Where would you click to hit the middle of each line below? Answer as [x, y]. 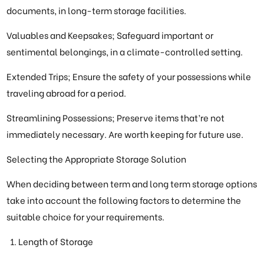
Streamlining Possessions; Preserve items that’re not [116, 118]
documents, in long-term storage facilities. [97, 10]
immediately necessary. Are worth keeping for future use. [125, 134]
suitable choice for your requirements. [86, 217]
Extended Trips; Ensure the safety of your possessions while [129, 76]
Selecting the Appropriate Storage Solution [97, 159]
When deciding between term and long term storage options [132, 184]
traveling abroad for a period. [67, 93]
